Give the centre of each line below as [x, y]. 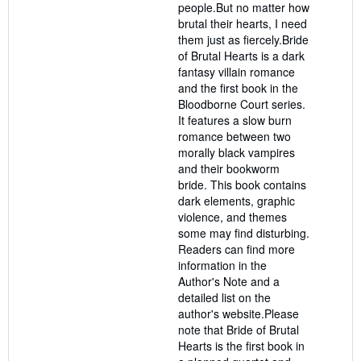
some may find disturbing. [244, 232]
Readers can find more [237, 249]
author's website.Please [239, 313]
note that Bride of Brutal [239, 329]
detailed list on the [224, 297]
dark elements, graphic [237, 200]
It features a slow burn [235, 120]
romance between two [234, 136]
